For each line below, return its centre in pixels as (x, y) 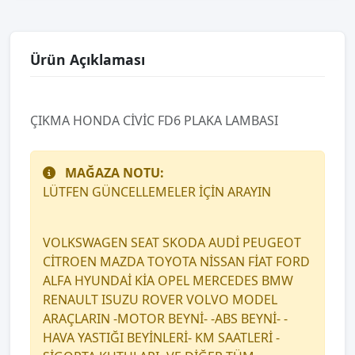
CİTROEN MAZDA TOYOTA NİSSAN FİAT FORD (176, 261)
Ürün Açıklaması (88, 59)
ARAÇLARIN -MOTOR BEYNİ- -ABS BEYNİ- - (165, 319)
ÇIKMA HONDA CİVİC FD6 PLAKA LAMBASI (154, 120)
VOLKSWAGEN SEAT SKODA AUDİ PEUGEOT (172, 242)
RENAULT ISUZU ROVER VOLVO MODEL (160, 300)
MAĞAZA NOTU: (115, 173)
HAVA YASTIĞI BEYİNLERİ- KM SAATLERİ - (161, 338)
